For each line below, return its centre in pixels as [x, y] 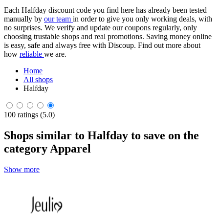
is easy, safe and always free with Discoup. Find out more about [102, 45]
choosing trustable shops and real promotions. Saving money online [108, 36]
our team [58, 19]
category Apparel [47, 148]
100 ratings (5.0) [29, 115]
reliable [32, 54]
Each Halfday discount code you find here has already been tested [105, 10]
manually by [24, 19]
